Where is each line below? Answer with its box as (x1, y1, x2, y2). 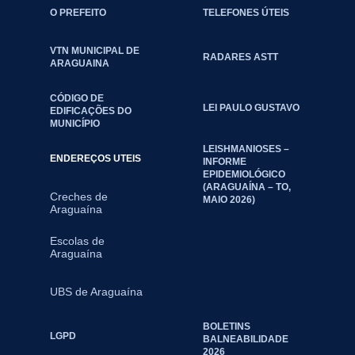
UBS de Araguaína (49, 285, 143, 299)
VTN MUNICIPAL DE (49, 45, 139, 56)
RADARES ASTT (202, 52, 278, 63)
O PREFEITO (49, 7, 106, 18)
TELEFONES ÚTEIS (202, 7, 289, 18)
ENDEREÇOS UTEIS (49, 153, 141, 164)
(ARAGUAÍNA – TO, (202, 181, 291, 193)
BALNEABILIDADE (202, 334, 288, 345)
